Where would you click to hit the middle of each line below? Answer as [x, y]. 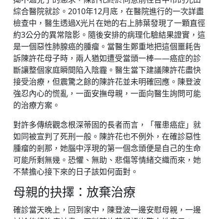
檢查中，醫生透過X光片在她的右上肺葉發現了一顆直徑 [109, 23]
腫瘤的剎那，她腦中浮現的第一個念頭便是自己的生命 [107, 148]
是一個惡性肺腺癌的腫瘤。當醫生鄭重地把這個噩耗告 [107, 47]
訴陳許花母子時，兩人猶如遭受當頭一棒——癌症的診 [107, 58]
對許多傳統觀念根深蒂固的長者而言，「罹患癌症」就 [107, 125]
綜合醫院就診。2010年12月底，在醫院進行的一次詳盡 [109, 11]
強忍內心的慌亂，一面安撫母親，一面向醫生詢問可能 [107, 94]
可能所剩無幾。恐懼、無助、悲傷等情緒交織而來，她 [107, 160]
